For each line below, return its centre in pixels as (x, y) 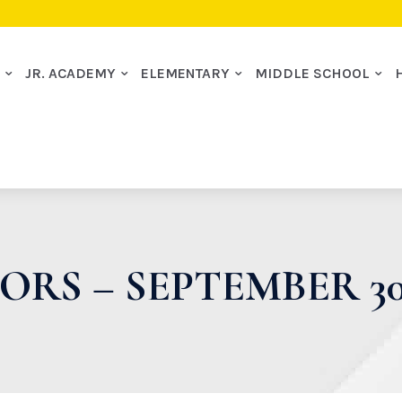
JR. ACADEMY (71, 73)
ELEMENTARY (186, 73)
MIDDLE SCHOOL (313, 73)
